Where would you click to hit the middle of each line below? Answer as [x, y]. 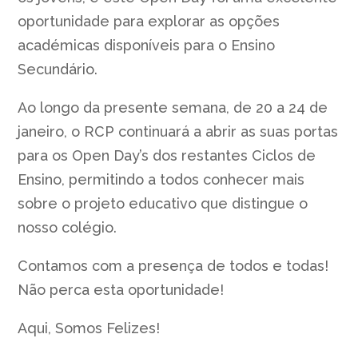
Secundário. [58, 69]
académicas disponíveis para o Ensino [147, 45]
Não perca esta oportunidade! [121, 289]
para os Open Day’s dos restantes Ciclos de [167, 155]
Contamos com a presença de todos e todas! [173, 265]
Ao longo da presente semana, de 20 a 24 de [173, 107]
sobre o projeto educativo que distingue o [163, 203]
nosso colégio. [68, 227]
